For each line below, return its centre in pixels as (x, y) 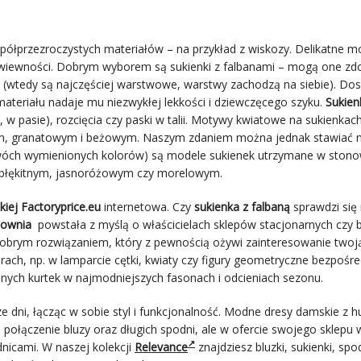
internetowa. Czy (147, 206)
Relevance (161, 346)
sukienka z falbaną (244, 206)
